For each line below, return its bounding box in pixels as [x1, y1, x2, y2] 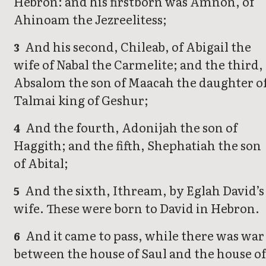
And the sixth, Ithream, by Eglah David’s [23, 181, 265, 199]
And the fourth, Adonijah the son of [23, 118, 238, 137]
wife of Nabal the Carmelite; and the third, [14, 55, 263, 74]
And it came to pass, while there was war [23, 226, 265, 245]
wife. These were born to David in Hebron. [14, 199, 259, 217]
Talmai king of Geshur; [14, 91, 148, 109]
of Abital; [14, 154, 68, 172]
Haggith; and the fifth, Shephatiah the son [14, 136, 261, 154]
